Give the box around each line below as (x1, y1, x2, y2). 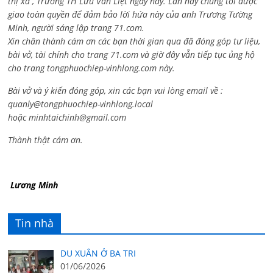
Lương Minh (8, 179, 58, 191)
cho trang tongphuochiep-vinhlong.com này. (8, 62, 175, 74)
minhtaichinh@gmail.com (29, 112, 127, 124)
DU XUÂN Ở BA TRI (60, 247, 136, 260)
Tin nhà (15, 216, 54, 231)
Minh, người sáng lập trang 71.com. (8, 22, 145, 34)
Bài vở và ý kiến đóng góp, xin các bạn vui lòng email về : (8, 85, 224, 97)
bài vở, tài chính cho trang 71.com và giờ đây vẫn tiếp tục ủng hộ (8, 49, 255, 61)
